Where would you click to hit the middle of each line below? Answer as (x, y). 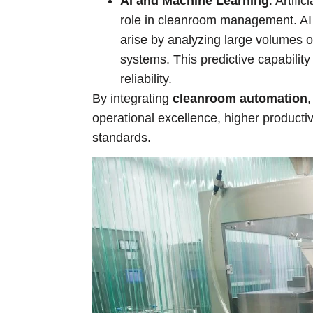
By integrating (132, 99)
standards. (122, 138)
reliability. (146, 79)
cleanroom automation (240, 99)
